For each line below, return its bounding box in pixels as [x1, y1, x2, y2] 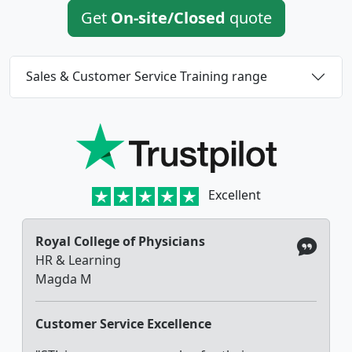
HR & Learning [35, 251, 121, 269]
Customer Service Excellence [35, 314, 211, 332]
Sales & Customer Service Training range [26, 68, 267, 86]
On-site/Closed [110, 6, 225, 28]
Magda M [35, 269, 92, 288]
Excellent [207, 185, 261, 203]
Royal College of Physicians [35, 232, 205, 250]
